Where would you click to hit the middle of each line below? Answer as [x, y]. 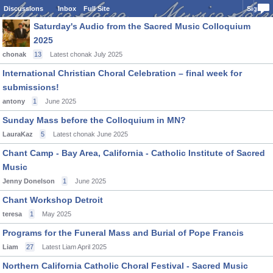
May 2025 [57, 214]
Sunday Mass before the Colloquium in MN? [94, 120]
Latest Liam [59, 247]
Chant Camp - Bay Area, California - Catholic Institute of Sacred [134, 153]
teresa [12, 214]
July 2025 [108, 54]
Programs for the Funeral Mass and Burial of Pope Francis [123, 233]
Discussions [23, 9]
